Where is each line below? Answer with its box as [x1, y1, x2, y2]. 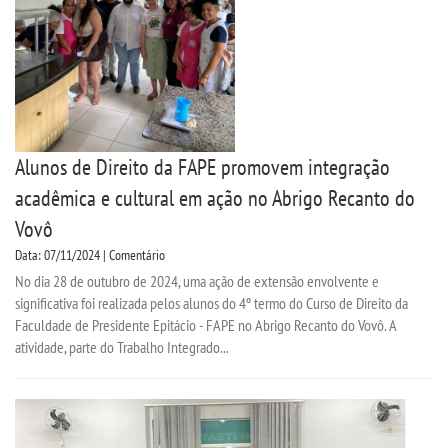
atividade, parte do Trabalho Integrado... [15, 336, 229, 357]
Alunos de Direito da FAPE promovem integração [15, 152, 390, 181]
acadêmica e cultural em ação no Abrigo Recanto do [15, 183, 415, 212]
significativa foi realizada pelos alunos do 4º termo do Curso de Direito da [15, 292, 408, 313]
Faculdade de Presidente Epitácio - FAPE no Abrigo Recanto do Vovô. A [15, 314, 396, 335]
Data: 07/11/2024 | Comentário [15, 245, 165, 264]
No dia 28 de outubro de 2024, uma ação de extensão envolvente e [15, 270, 379, 291]
